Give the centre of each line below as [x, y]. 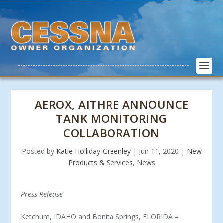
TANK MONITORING [111, 119]
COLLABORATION [111, 133]
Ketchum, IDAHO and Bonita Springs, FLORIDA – [100, 217]
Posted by [39, 151]
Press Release [42, 194]
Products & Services [100, 163]
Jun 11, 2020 [159, 151]
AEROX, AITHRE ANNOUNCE [111, 104]
